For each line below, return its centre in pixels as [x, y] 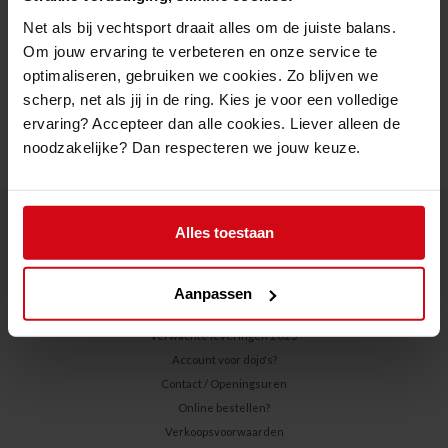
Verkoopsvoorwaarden [224, 431]
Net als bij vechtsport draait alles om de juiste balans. [209, 27]
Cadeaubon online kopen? [224, 287]
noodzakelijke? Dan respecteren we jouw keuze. [192, 147]
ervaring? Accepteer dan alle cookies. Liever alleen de [211, 123]
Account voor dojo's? [224, 359]
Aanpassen [212, 293]
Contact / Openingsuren [224, 383]
